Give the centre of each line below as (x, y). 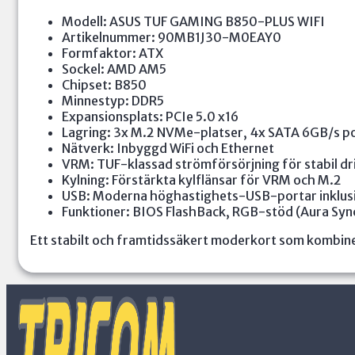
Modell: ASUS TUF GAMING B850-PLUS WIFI (193, 22)
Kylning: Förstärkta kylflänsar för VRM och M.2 (202, 180)
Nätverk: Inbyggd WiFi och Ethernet (168, 149)
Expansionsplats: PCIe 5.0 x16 (150, 117)
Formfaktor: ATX (113, 53)
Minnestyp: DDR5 (113, 101)
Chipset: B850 (104, 85)
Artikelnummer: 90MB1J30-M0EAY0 (172, 38)
